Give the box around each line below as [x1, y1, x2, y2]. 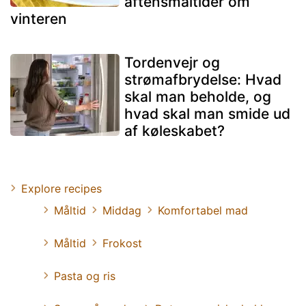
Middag [102, 203, 141, 217]
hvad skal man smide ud [124, 105, 290, 122]
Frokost [102, 236, 142, 250]
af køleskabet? [124, 122, 225, 139]
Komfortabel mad [158, 203, 248, 217]
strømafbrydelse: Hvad [124, 70, 281, 88]
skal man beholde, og [124, 87, 271, 105]
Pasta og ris [54, 268, 115, 283]
